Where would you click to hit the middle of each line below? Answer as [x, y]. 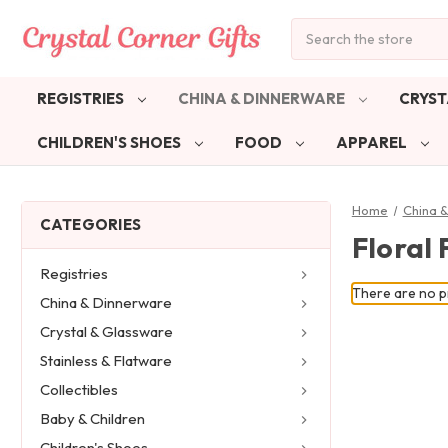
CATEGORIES [90, 224]
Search [313, 27]
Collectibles [78, 390]
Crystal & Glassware [106, 332]
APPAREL [372, 142]
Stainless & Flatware [105, 361]
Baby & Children [92, 419]
